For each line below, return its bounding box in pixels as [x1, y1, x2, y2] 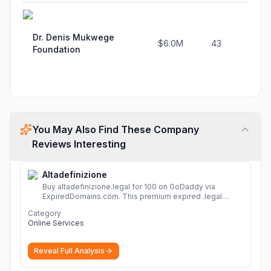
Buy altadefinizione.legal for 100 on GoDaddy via [42, 182, 215, 191]
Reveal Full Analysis [34, 246, 105, 255]
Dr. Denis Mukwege [33, 32, 114, 42]
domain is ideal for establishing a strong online [42, 201, 208, 211]
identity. [42, 211, 70, 220]
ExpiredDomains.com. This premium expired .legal [42, 192, 222, 201]
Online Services [28, 218, 84, 227]
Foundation [33, 44, 80, 54]
